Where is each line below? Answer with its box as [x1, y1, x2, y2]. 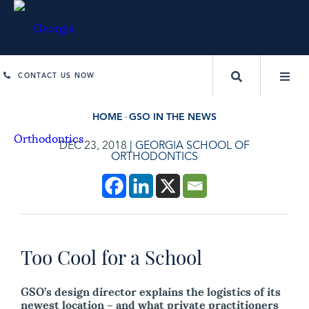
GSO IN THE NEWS [129, 112, 217, 123]
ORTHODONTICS [111, 152, 198, 163]
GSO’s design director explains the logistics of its [21, 282, 281, 300]
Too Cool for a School [21, 244, 202, 270]
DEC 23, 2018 [59, 141, 127, 152]
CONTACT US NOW [18, 72, 95, 79]
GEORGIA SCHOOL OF [135, 141, 250, 152]
